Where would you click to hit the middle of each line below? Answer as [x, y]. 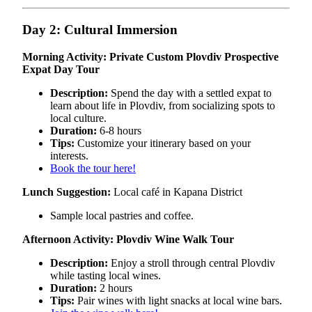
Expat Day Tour [61, 69]
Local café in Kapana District [177, 192]
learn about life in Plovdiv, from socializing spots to [163, 105]
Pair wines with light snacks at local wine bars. [178, 300]
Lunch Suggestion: [67, 192]
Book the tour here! [93, 168]
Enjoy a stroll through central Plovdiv [192, 263]
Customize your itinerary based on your [163, 143]
